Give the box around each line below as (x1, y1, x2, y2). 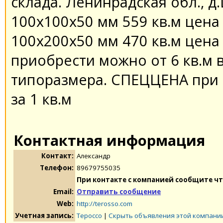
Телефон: (40, 163, 74, 172)
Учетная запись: (15, 211, 74, 220)
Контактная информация (13, 130, 205, 150)
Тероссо (77, 211, 102, 220)
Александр (77, 151, 111, 160)
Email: (53, 187, 74, 196)
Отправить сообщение (77, 187, 161, 196)
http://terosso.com (77, 199, 132, 208)
